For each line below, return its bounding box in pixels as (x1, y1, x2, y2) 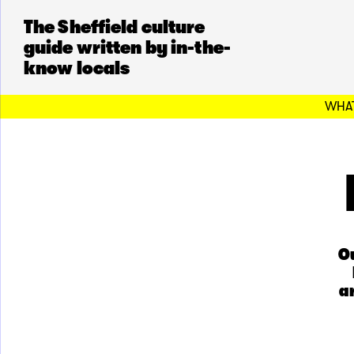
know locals (24, 57, 130, 79)
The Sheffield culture (24, 16, 205, 38)
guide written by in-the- (24, 36, 231, 58)
